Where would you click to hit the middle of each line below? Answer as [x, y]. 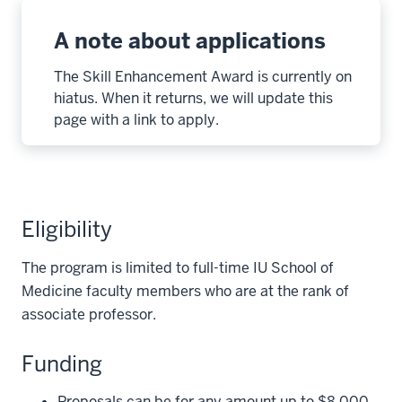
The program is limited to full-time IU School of [178, 268]
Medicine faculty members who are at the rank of [185, 291]
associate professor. [89, 315]
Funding [62, 364]
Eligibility [67, 229]
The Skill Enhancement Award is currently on [203, 77]
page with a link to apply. [136, 120]
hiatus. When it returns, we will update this [193, 98]
